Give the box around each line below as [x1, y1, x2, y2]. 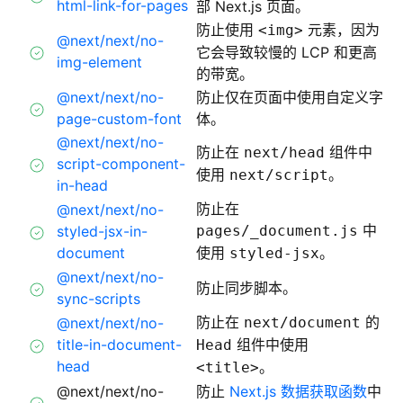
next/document [244, 314, 361, 331]
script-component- [57, 155, 185, 173]
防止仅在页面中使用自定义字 [196, 88, 383, 106]
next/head [244, 144, 325, 161]
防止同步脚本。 [196, 279, 297, 297]
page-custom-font [57, 110, 182, 128]
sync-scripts [57, 290, 140, 308]
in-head [57, 176, 108, 194]
